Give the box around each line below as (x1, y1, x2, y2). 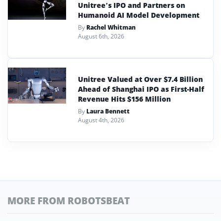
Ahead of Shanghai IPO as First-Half (78, 84, 204, 94)
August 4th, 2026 (78, 115, 124, 124)
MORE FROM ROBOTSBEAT (7, 194, 130, 207)
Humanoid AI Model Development (78, 10, 199, 20)
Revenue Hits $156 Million (78, 94, 171, 104)
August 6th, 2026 (78, 32, 124, 40)
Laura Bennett (86, 107, 130, 115)
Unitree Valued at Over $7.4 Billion (78, 74, 203, 84)
